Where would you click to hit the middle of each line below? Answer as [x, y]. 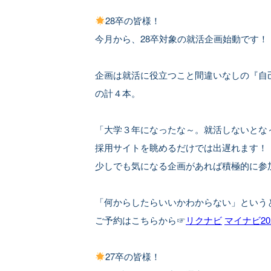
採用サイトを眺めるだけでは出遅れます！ [181, 147]
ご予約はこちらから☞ [140, 220]
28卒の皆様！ [133, 20]
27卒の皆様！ [133, 256]
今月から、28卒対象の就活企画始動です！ [181, 38]
